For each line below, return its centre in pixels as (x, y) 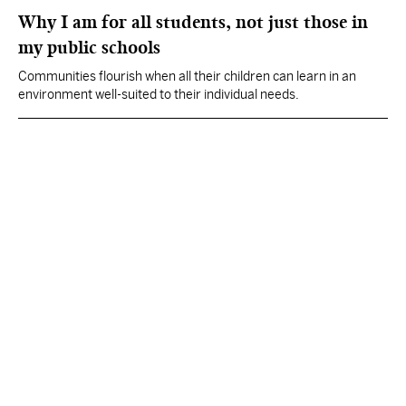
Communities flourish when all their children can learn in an (187, 76)
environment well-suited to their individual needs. (159, 94)
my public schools (89, 47)
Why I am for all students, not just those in (193, 22)
